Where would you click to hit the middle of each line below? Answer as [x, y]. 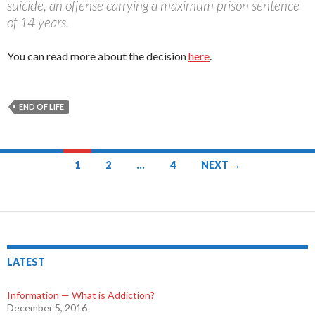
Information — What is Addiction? [81, 295]
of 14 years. [38, 22]
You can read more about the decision [98, 56]
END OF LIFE [41, 107]
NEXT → [220, 165]
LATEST [26, 262]
